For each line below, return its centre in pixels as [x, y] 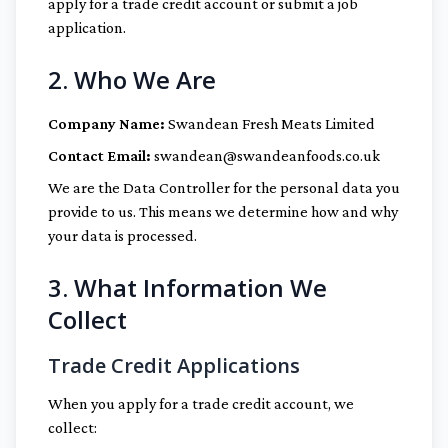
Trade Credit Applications [174, 365]
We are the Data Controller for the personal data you [224, 187]
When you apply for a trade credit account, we [201, 403]
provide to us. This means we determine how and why [223, 211]
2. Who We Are [132, 79]
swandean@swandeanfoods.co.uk [265, 155]
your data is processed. [122, 235]
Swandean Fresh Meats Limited [270, 123]
